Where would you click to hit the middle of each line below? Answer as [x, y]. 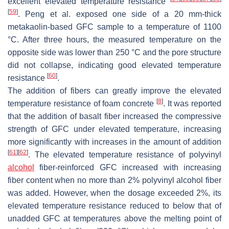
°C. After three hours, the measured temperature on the [114, 40]
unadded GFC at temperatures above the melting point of [114, 219]
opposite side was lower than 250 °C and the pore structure [114, 53]
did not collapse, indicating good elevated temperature [114, 65]
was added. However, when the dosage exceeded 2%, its [114, 193]
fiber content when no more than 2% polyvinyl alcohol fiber [114, 180]
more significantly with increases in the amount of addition [114, 142]
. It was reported [192, 104]
